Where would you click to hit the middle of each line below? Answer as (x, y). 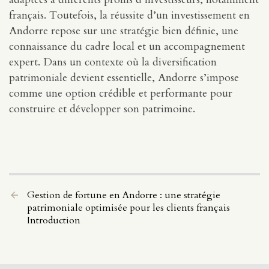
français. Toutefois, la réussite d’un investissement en (129, 16)
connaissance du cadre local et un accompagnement (127, 47)
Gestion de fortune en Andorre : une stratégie (124, 195)
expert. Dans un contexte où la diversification (113, 62)
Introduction (54, 221)
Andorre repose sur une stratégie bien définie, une (124, 31)
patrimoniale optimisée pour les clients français (128, 208)
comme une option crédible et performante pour (121, 94)
